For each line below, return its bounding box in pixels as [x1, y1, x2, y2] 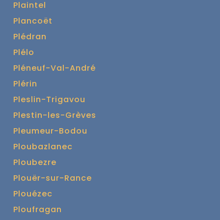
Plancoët [13, 15, 53, 27]
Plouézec [13, 188, 53, 199]
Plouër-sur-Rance [13, 172, 92, 184]
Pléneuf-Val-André [13, 62, 96, 74]
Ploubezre [13, 156, 56, 168]
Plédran [13, 30, 47, 42]
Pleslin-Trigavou [13, 93, 85, 105]
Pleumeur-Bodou [13, 125, 87, 137]
